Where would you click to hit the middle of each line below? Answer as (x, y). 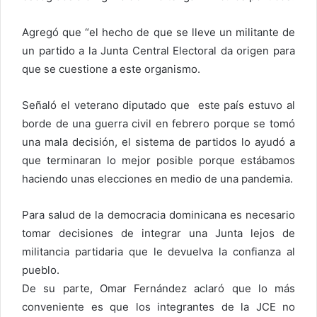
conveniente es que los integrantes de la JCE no (158, 307)
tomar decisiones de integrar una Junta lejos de (158, 234)
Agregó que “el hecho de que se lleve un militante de (158, 33)
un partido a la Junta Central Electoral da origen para (158, 51)
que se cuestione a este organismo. (111, 69)
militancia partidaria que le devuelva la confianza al (158, 252)
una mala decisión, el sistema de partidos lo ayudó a (158, 142)
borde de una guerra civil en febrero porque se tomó (158, 124)
